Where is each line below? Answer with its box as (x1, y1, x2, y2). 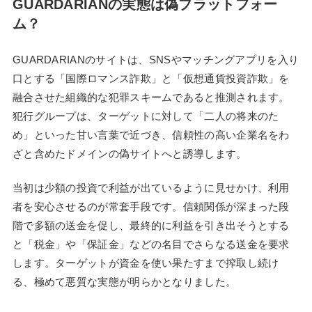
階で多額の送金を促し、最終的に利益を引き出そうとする (12, 219, 290, 232)
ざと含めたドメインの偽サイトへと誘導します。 (12, 147, 247, 159)
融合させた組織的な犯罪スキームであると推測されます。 (12, 91, 290, 103)
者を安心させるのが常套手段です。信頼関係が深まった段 (12, 201, 290, 213)
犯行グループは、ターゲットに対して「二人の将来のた (12, 109, 279, 122)
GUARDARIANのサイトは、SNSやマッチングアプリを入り (12, 53, 299, 65)
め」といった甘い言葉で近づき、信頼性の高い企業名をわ (12, 128, 290, 141)
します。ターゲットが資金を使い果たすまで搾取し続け (12, 257, 279, 270)
